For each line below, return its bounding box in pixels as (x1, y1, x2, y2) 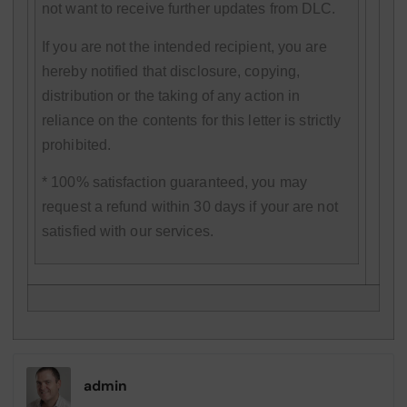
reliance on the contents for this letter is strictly (42, 112, 342, 128)
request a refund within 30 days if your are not (42, 199, 338, 215)
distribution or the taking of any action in (42, 87, 301, 104)
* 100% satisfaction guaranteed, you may (42, 174, 307, 191)
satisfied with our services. (42, 223, 213, 240)
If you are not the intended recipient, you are (42, 38, 327, 55)
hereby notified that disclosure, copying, (42, 63, 301, 79)
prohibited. (42, 136, 112, 153)
